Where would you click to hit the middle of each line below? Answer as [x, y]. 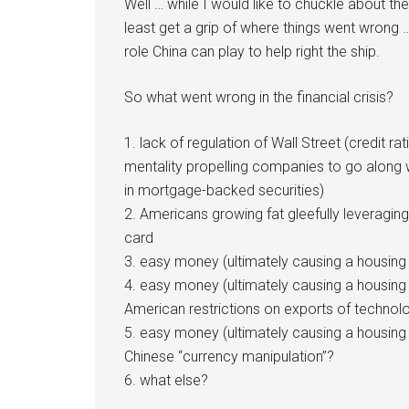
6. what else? [166, 380]
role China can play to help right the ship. [252, 52]
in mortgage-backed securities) [224, 190]
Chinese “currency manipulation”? [229, 357]
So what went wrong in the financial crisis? [259, 97]
